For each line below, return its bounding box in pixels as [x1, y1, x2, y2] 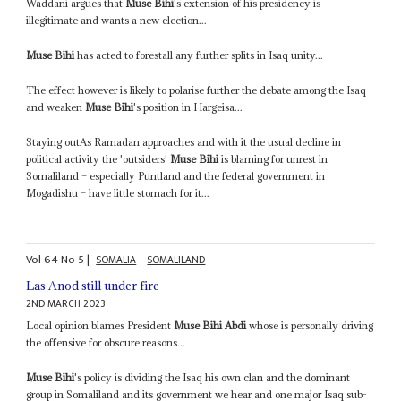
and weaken [26, 99, 86, 114]
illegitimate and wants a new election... [26, 13, 208, 27]
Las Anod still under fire [26, 277, 160, 294]
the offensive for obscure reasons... [26, 336, 186, 350]
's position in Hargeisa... [133, 99, 243, 114]
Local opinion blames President [26, 319, 175, 333]
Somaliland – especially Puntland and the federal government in [26, 168, 326, 183]
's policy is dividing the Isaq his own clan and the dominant [74, 371, 351, 385]
